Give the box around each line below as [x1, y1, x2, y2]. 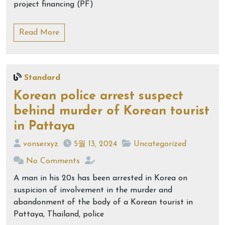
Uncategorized [134, 140, 186, 148]
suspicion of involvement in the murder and [14, 186, 172, 194]
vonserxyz [23, 140, 58, 148]
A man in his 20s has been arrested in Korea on [14, 174, 187, 182]
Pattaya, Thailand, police [14, 210, 104, 218]
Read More [19, 29, 59, 37]
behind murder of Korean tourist [14, 105, 209, 118]
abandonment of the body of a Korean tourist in [14, 198, 193, 206]
